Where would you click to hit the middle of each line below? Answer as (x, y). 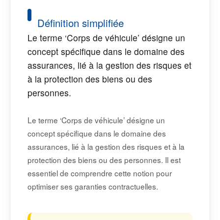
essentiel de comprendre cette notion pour (100, 173)
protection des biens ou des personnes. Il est (104, 160)
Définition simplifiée (81, 23)
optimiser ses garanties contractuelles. (93, 186)
